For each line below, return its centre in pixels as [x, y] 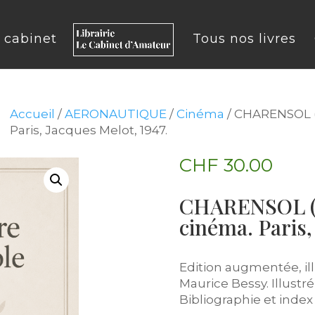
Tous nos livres [245, 39]
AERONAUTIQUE [115, 114]
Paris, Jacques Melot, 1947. [88, 130]
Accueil [32, 114]
